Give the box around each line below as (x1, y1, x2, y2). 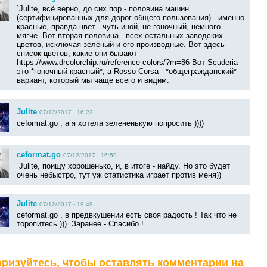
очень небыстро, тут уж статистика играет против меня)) (17, 170, 221, 180)
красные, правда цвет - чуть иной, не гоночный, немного (17, 22, 221, 32)
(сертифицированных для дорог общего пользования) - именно (17, 13, 244, 23)
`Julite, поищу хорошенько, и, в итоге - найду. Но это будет (17, 162, 230, 171)
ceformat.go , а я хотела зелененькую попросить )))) (17, 119, 204, 128)
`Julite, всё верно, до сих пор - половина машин (17, 4, 189, 14)
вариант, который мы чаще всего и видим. (17, 76, 169, 85)
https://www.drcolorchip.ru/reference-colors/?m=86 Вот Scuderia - (17, 58, 243, 67)
